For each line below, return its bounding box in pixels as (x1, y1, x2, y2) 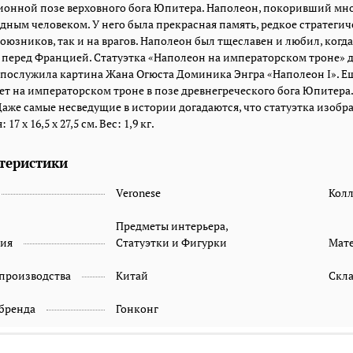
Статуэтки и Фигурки (115, 234, 227, 250)
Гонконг (115, 300, 158, 316)
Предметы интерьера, (115, 217, 228, 233)
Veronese (115, 184, 161, 200)
